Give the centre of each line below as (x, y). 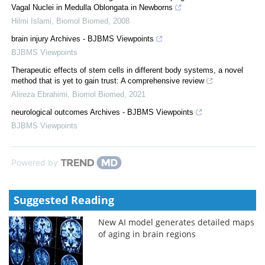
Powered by (35, 162)
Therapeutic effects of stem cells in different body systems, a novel (127, 70)
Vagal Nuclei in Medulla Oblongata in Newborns (92, 7)
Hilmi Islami (31, 21)
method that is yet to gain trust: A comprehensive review (108, 80)
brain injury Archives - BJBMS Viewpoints (83, 38)
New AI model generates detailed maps (177, 222)
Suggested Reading (64, 200)
